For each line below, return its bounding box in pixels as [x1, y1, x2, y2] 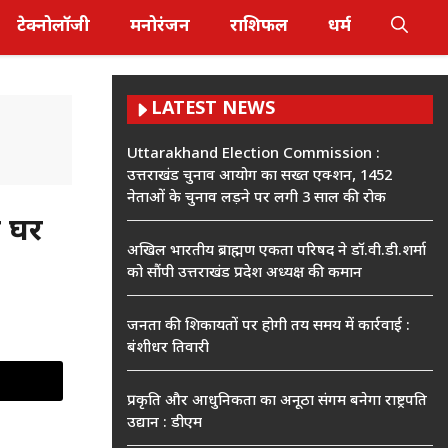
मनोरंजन [130, 16, 190, 38]
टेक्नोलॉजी [17, 16, 90, 38]
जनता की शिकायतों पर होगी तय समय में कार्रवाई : [127, 317, 410, 336]
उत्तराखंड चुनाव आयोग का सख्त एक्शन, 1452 [127, 167, 392, 186]
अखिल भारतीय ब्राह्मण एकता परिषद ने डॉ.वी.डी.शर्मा [127, 242, 426, 261]
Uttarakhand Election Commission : [127, 145, 380, 164]
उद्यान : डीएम [127, 414, 202, 433]
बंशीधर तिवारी [127, 339, 209, 358]
